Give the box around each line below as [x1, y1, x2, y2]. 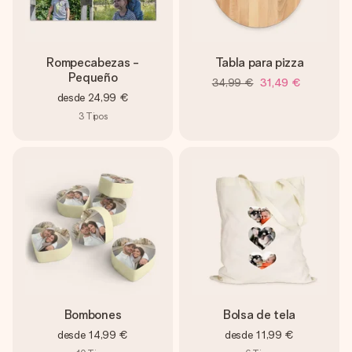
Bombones [64, 307, 122, 322]
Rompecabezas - [46, 55, 139, 70]
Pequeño [68, 70, 118, 85]
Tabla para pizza [214, 55, 304, 70]
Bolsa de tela [223, 307, 295, 322]
